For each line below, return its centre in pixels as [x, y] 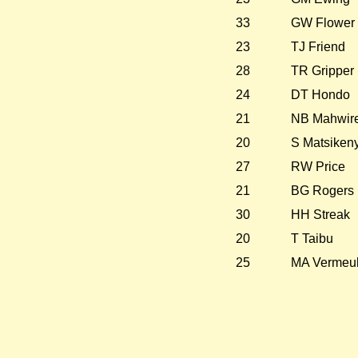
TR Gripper [322, 71]
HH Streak [320, 215]
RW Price [318, 167]
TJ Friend [318, 47]
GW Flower [322, 23]
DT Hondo [320, 95]
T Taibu [312, 239]
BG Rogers [322, 191]
